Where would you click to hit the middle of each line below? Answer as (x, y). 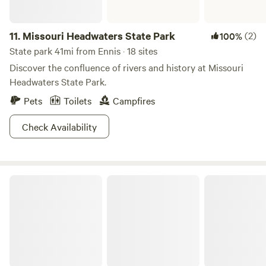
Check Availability (59, 126)
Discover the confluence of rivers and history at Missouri (126, 67)
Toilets (77, 100)
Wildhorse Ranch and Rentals (63, 179)
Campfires (134, 100)
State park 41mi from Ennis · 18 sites (83, 50)
